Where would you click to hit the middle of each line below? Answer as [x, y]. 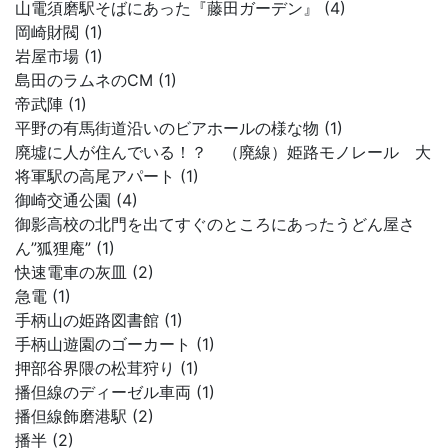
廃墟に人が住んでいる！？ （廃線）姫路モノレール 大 [223, 152]
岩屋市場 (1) [59, 56]
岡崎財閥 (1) [59, 32]
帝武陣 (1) [51, 104]
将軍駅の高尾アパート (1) [107, 176]
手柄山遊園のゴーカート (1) [115, 344]
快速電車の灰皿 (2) [84, 272]
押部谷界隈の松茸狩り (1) [107, 368]
